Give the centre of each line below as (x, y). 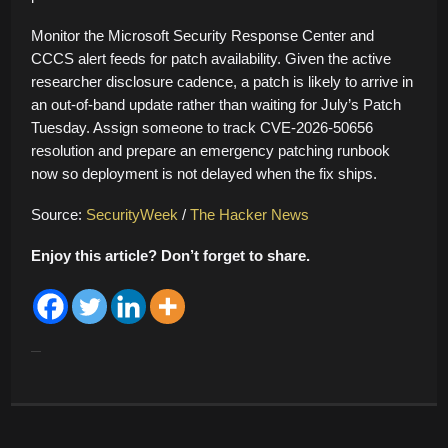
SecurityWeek (132, 214)
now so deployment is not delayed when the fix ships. (204, 173)
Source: (58, 214)
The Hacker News (249, 214)
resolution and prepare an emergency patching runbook (210, 150)
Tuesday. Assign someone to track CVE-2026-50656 (202, 127)
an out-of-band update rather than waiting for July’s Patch (216, 104)
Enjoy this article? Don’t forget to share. (170, 255)
